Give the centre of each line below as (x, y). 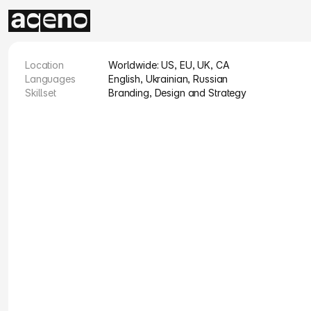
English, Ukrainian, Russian (168, 79)
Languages (50, 79)
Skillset (41, 93)
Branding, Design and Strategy (177, 93)
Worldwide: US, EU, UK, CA (169, 65)
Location (44, 65)
